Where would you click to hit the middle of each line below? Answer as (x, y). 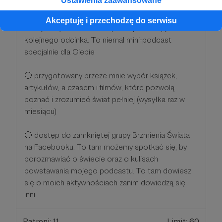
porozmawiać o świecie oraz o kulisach (91, 159)
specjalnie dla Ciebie (59, 52)
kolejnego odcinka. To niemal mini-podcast (98, 40)
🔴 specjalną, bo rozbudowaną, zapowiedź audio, (107, 16)
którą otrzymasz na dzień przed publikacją (95, 28)
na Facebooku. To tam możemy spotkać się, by (106, 147)
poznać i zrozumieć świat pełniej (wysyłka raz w (105, 100)
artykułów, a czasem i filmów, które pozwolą (99, 88)
